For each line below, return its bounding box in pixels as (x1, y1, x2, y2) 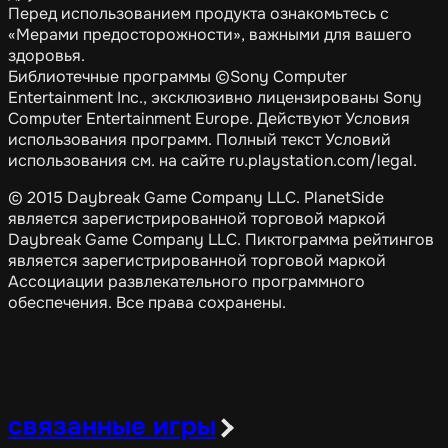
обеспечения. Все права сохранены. (8, 292, 286, 313)
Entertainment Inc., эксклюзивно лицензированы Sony (8, 87, 422, 108)
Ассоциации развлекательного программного (8, 271, 365, 292)
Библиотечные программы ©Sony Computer (8, 66, 347, 87)
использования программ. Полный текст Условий (8, 129, 391, 150)
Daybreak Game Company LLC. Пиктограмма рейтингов (8, 229, 434, 250)
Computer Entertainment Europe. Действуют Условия (8, 108, 410, 129)
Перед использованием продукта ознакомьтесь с (8, 3, 389, 24)
